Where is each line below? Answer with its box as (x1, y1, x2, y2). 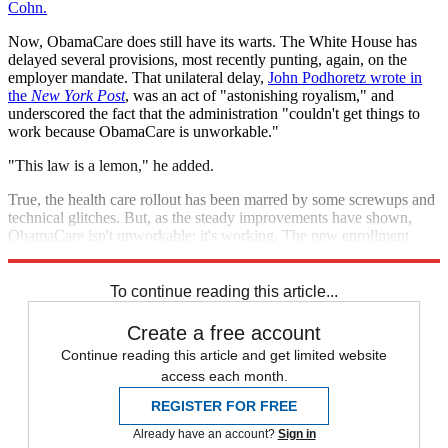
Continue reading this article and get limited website (61, 347, 387, 364)
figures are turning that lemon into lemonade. (8, 245, 290, 263)
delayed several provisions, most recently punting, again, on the (8, 51, 407, 69)
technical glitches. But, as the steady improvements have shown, (8, 209, 412, 227)
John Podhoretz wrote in (268, 69, 422, 87)
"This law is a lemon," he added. (8, 157, 214, 175)
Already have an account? (132, 427, 278, 442)
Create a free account (127, 322, 321, 345)
